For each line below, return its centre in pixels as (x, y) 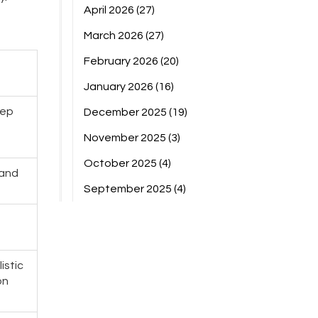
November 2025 (126, 138)
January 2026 (119, 87)
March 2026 (114, 35)
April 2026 (110, 10)
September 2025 (128, 189)
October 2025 (121, 163)
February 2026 (122, 61)
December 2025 (126, 112)
